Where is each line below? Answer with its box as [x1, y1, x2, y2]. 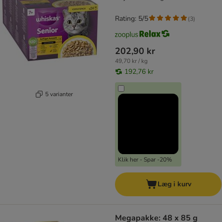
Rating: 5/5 [115, 14, 148, 24]
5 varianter [45, 90, 73, 98]
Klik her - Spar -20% [118, 156, 172, 164]
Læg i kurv [157, 179, 191, 189]
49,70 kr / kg [115, 57, 148, 65]
